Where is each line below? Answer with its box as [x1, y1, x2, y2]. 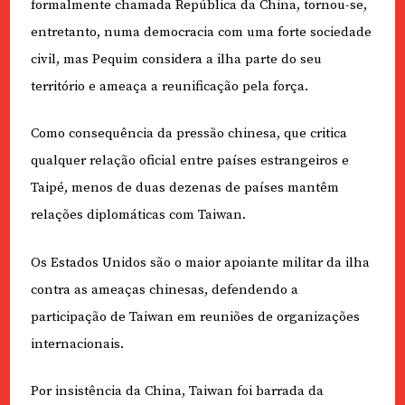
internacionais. [30, 334, 124, 353]
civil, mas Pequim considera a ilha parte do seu [30, 50, 322, 68]
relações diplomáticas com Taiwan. [30, 206, 246, 224]
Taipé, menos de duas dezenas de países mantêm [30, 179, 339, 197]
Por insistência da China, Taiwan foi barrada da [30, 382, 324, 400]
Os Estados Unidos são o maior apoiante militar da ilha [30, 253, 370, 271]
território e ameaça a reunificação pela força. [30, 77, 308, 95]
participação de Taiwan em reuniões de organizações [30, 307, 360, 325]
